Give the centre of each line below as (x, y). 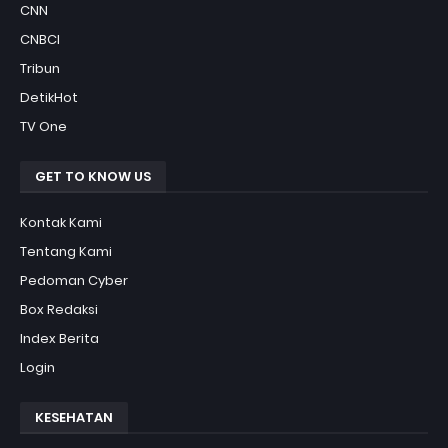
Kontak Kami (61, 222)
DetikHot (49, 97)
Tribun (40, 68)
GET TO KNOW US (93, 176)
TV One (43, 126)
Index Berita (59, 338)
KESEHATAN (74, 417)
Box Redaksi (59, 309)
